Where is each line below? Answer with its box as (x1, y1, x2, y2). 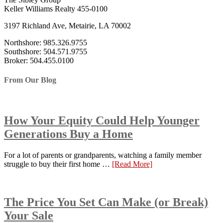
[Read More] (112, 160, 152, 169)
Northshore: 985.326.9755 (4, 38, 87, 47)
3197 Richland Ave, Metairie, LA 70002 (4, 21, 131, 30)
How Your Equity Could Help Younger (4, 114, 200, 127)
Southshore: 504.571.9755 (4, 47, 87, 56)
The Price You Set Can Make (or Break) (4, 196, 208, 209)
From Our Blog (4, 76, 56, 85)
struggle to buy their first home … (4, 160, 112, 169)
